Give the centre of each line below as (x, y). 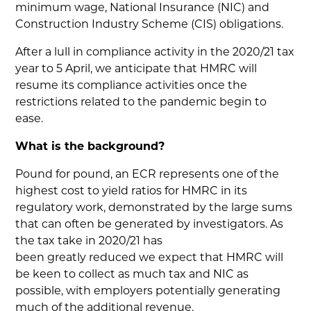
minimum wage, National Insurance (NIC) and (143, 8)
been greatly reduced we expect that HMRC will (150, 258)
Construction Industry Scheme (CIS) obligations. (150, 25)
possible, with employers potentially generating (148, 292)
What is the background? (90, 147)
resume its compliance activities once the (132, 86)
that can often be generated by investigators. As (150, 225)
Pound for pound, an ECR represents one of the (148, 175)
